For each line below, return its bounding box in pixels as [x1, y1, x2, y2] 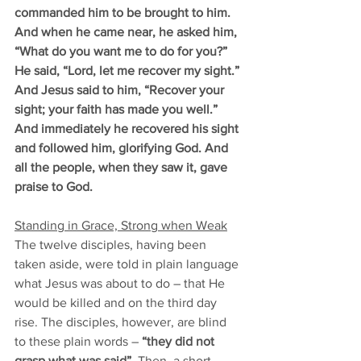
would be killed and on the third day [15, 296, 220, 309]
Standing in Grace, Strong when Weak [15, 218, 227, 232]
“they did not [142, 334, 218, 348]
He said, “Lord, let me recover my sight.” [15, 64, 243, 77]
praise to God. [15, 180, 93, 193]
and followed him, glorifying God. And [15, 141, 231, 155]
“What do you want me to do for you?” [15, 44, 230, 58]
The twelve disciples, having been [15, 238, 210, 251]
